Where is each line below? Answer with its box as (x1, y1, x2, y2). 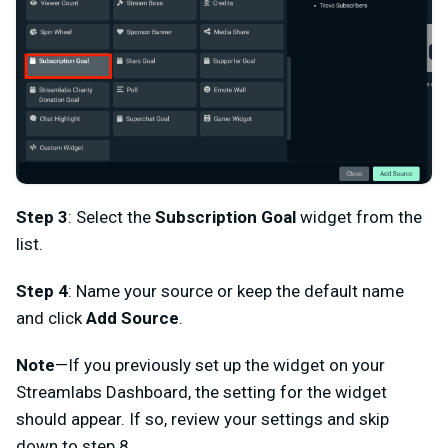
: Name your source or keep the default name (68, 281, 404, 302)
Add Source (86, 308, 179, 329)
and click (16, 308, 86, 329)
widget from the (296, 207, 422, 228)
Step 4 (16, 281, 68, 302)
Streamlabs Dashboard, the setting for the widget (16, 382, 387, 403)
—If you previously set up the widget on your (55, 355, 385, 376)
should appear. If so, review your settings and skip (16, 409, 389, 430)
